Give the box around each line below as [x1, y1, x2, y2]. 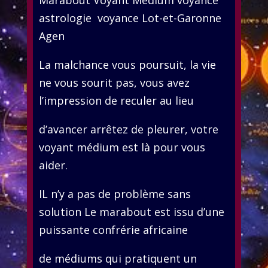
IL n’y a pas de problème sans [38, 186, 191, 201]
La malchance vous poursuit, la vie [38, 57, 216, 72]
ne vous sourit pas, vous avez [38, 75, 190, 90]
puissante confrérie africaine [38, 222, 188, 237]
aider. [38, 157, 68, 172]
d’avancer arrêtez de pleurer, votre [38, 121, 218, 136]
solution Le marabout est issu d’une [38, 204, 224, 219]
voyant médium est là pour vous [38, 139, 205, 154]
